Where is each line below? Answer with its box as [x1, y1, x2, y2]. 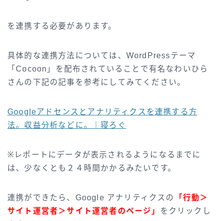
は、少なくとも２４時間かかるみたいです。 [7, 164, 176, 173]
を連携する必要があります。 [7, 22, 117, 31]
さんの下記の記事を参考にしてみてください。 [7, 78, 186, 87]
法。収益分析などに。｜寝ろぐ [7, 121, 126, 130]
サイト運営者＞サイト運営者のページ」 [7, 207, 160, 216]
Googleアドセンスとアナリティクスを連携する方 [7, 108, 197, 116]
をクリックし [160, 207, 211, 216]
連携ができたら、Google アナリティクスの [7, 193, 175, 202]
